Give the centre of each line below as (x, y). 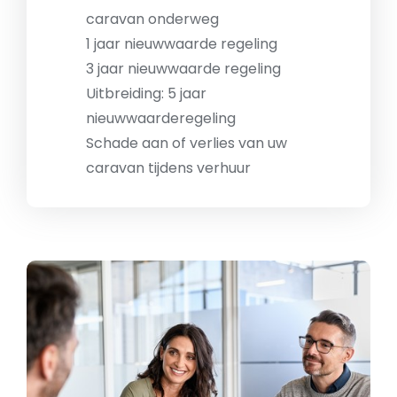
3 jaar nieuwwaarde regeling (183, 69)
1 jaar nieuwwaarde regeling (182, 44)
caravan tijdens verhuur (168, 168)
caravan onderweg (152, 19)
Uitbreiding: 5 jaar (146, 94)
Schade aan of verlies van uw (187, 144)
